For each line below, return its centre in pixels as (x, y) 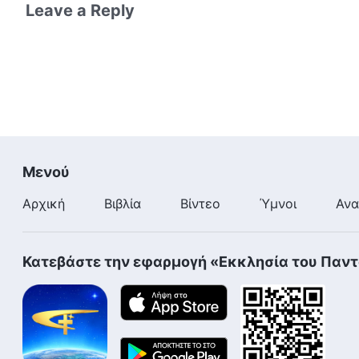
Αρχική (44, 204)
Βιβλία (122, 204)
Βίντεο (200, 204)
